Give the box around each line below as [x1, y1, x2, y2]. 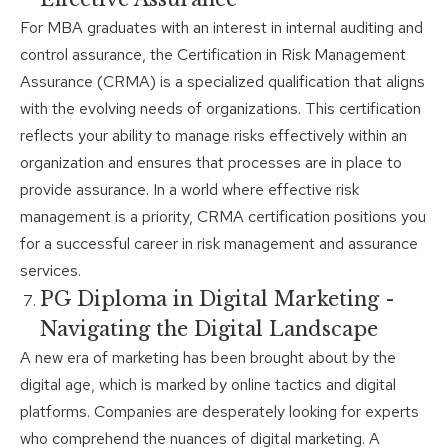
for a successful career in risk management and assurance [20, 233, 418, 255]
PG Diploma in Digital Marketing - [40, 287, 395, 312]
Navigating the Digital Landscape [40, 317, 378, 342]
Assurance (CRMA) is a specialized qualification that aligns [20, 71, 425, 93]
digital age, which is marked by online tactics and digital [20, 374, 396, 396]
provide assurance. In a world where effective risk [20, 179, 359, 201]
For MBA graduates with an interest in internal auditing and [20, 17, 423, 39]
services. [20, 260, 81, 282]
